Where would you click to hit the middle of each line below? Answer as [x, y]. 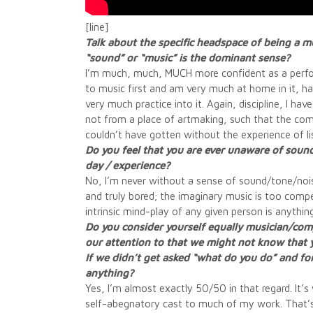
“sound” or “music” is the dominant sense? [188, 58]
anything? [109, 273]
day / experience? [128, 165]
